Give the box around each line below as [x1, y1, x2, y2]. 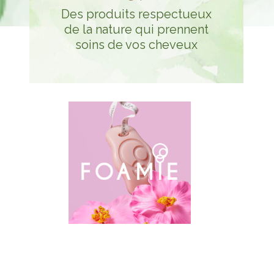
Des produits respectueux [61, 7, 212, 22]
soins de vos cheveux [75, 37, 198, 53]
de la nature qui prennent [64, 22, 209, 37]
